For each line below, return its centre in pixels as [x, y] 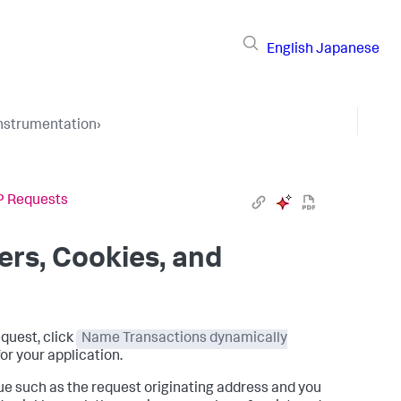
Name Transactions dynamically [185, 339]
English [290, 50]
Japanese [348, 50]
